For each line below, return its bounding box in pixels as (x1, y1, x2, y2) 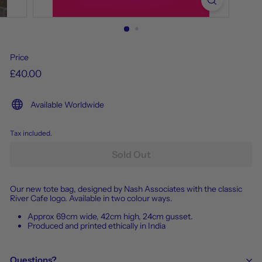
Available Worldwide (30, 99, 104, 110)
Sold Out (111, 148, 151, 160)
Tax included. (10, 129, 52, 137)
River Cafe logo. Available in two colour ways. (10, 192, 173, 204)
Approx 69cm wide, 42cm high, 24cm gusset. (27, 211, 193, 222)
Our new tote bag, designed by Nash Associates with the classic (10, 183, 242, 194)
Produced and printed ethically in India (27, 220, 166, 231)
